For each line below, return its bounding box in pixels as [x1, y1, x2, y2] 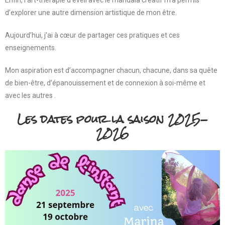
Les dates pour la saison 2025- [17, 107, 208, 131]
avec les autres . [5, 91, 56, 100]
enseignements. [5, 44, 56, 52]
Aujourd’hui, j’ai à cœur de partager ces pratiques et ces [5, 31, 180, 40]
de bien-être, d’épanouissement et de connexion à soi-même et [5, 79, 205, 87]
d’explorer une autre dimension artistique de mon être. [5, 9, 177, 17]
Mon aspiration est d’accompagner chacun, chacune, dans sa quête [5, 66, 217, 75]
